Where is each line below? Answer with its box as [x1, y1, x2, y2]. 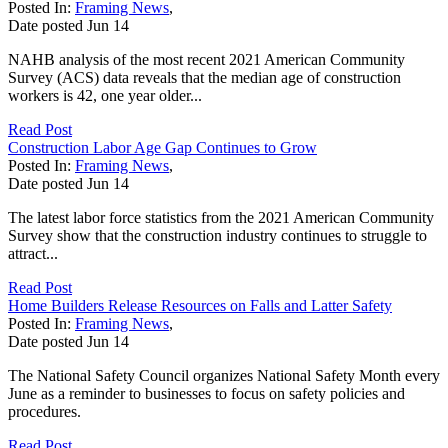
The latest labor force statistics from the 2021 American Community [8, 208, 434, 226]
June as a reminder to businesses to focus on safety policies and [8, 384, 405, 402]
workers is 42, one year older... [8, 86, 202, 104]
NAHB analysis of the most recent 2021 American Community [8, 50, 405, 68]
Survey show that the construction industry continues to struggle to [8, 226, 427, 244]
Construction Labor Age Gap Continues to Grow [8, 138, 317, 156]
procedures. [8, 402, 81, 420]
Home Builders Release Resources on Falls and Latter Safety [8, 296, 392, 314]
